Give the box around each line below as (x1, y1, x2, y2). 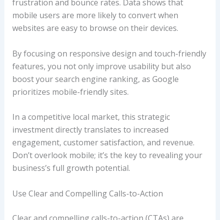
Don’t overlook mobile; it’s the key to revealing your (12, 150, 202, 161)
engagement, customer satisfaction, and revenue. (12, 137, 194, 148)
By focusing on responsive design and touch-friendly (12, 48, 206, 59)
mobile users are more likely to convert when (12, 10, 178, 21)
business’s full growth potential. (12, 163, 130, 174)
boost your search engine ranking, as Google (12, 73, 179, 84)
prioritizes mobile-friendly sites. (12, 86, 129, 97)
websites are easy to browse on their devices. (12, 23, 178, 34)
